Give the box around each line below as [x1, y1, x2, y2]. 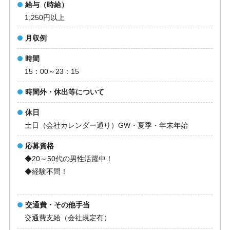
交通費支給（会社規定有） [24, 214, 111, 222]
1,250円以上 [24, 13, 65, 22]
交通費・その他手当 [25, 201, 90, 209]
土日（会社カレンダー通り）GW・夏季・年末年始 [24, 121, 188, 130]
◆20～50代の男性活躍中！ [24, 155, 113, 163]
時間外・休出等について [25, 88, 104, 97]
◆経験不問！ [24, 167, 68, 176]
